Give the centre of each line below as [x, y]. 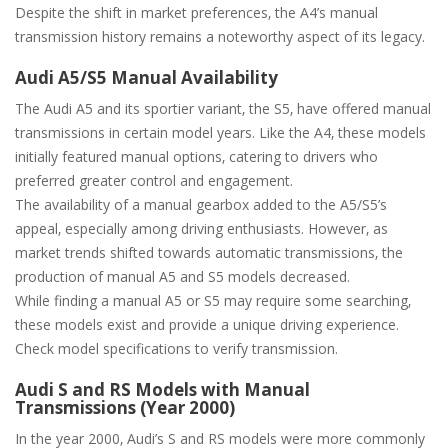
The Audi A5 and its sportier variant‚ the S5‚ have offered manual [223, 108]
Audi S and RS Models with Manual [162, 389]
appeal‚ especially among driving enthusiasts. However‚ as [201, 228]
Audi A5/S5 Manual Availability [146, 77]
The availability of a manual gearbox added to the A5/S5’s [201, 204]
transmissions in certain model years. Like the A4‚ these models [220, 132]
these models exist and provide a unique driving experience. [207, 324]
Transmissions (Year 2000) [125, 407]
